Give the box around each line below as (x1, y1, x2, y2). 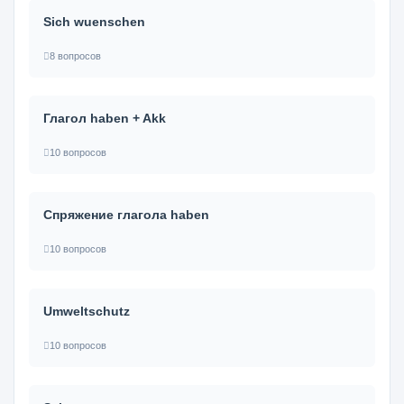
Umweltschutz (43, 304, 130, 318)
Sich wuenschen (43, 14, 145, 29)
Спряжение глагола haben (43, 207, 209, 222)
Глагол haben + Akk (43, 111, 166, 125)
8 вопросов (50, 50, 101, 61)
